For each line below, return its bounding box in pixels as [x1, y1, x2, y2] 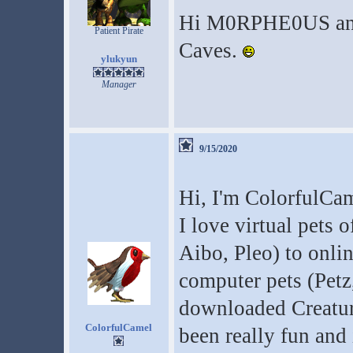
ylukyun [100, 53, 137, 65]
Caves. [178, 39, 243, 62]
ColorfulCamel [85, 321, 152, 333]
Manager [101, 79, 136, 90]
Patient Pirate [94, 25, 143, 36]
